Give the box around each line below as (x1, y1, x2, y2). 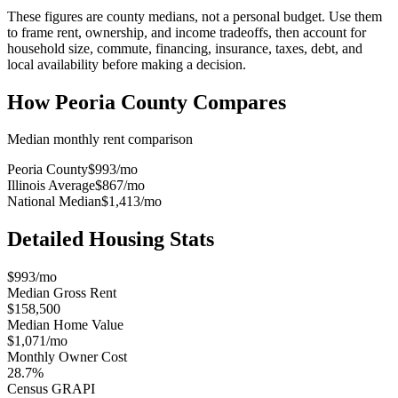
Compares (187, 90, 286, 114)
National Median (7, 194, 101, 210)
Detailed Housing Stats (7, 227, 214, 251)
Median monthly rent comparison (7, 131, 193, 147)
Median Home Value (7, 317, 123, 333)
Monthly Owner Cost (7, 349, 127, 365)
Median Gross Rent (7, 285, 116, 301)
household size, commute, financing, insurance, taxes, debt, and (7, 40, 362, 56)
